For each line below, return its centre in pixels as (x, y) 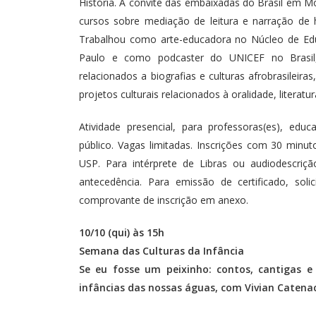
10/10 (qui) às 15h (122, 233)
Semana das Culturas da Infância (162, 251)
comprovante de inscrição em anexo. (165, 200)
